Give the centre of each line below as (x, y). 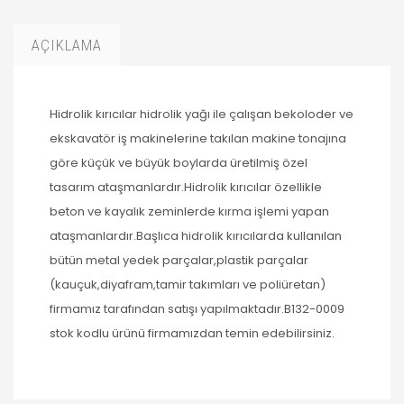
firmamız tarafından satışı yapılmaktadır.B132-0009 (197, 309)
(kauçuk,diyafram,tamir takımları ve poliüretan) (188, 285)
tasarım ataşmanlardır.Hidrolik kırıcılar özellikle (186, 188)
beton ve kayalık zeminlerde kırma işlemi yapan (189, 212)
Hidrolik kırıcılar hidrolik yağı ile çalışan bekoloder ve (202, 115)
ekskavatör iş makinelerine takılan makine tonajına (198, 139)
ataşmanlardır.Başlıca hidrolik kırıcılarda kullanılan (196, 236)
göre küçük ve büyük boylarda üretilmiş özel (179, 163)
